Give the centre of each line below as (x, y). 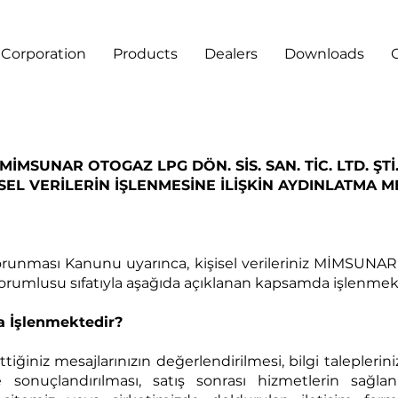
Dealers (231, 54)
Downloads (324, 54)
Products (145, 54)
